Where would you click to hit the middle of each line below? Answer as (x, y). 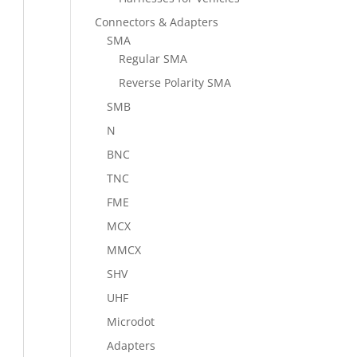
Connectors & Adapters (157, 22)
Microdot (131, 322)
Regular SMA (153, 59)
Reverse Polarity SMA (175, 82)
